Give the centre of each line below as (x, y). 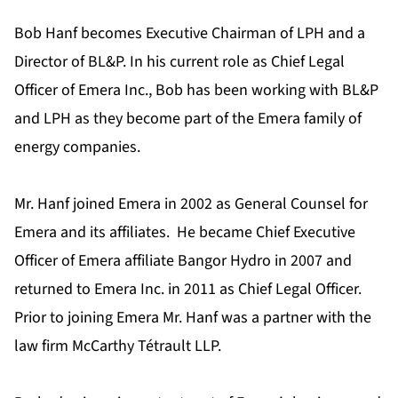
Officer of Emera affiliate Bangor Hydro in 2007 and (183, 261)
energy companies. (77, 147)
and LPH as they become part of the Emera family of (188, 119)
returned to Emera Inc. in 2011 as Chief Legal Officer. (190, 290)
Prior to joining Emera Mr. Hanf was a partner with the (193, 318)
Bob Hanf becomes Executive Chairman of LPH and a (190, 34)
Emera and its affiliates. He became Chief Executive (185, 233)
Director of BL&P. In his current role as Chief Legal (179, 62)
